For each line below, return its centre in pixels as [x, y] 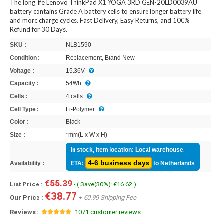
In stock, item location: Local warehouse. [128, 150]
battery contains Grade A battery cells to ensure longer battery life [106, 12]
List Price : [26, 184]
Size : [18, 135]
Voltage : [22, 71]
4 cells [74, 96]
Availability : [27, 164]
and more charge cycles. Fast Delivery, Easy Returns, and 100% [100, 20]
